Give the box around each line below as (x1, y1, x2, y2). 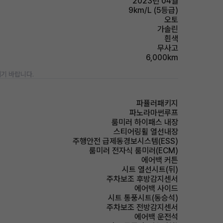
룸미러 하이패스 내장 (111, 117, 178, 127)
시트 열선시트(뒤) (122, 165, 178, 174)
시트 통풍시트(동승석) (108, 193, 178, 203)
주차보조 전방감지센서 (107, 203, 178, 212)
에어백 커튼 (141, 155, 178, 165)
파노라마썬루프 (129, 108, 178, 117)
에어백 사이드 (134, 184, 178, 193)
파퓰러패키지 (136, 99, 178, 108)
